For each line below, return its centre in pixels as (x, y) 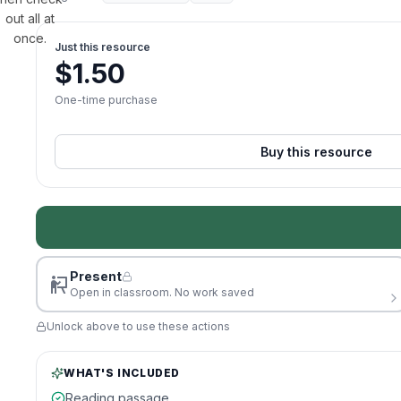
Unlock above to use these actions (138, 326)
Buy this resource (316, 152)
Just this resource (102, 47)
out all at (30, 18)
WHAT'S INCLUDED (122, 373)
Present (96, 276)
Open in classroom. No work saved (162, 292)
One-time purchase (106, 100)
